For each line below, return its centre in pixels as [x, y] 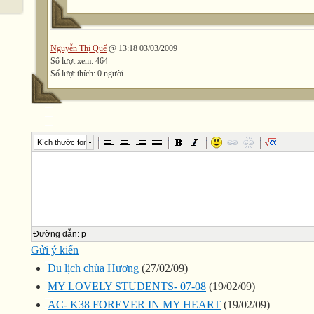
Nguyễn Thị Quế [78, 49]
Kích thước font [63, 143]
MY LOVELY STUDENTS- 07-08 [127, 287]
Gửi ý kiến [55, 250]
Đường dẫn [55, 234]
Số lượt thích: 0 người [87, 74]
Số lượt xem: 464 [79, 61]
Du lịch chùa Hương [93, 268]
